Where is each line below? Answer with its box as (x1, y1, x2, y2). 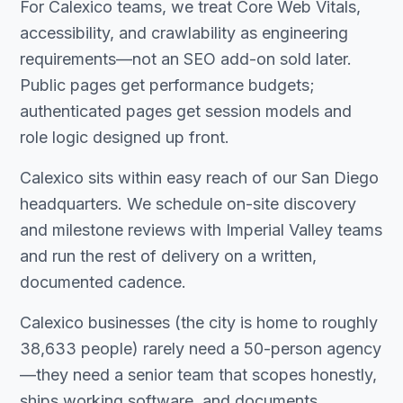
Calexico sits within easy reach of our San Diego (20, 168, 379, 187)
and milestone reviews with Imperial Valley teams (20, 220, 382, 239)
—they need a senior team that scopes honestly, (20, 365, 377, 384)
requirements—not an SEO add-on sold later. (20, 49, 352, 68)
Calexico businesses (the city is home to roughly (20, 313, 378, 332)
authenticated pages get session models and (20, 102, 352, 121)
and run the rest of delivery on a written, (20, 246, 317, 265)
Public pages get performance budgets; (20, 76, 315, 94)
